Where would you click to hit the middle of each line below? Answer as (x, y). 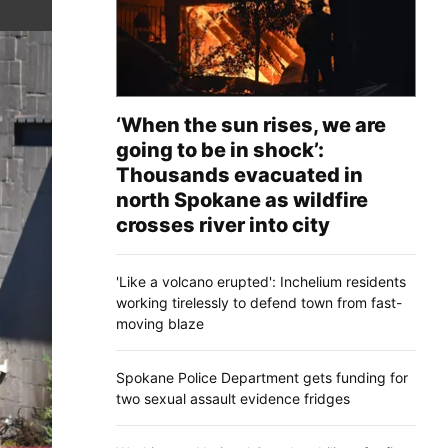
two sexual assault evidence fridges (233, 398)
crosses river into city (223, 224)
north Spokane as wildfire (242, 199)
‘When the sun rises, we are (251, 124)
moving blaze (160, 323)
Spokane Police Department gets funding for (262, 377)
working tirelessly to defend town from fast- (259, 302)
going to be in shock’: (220, 149)
